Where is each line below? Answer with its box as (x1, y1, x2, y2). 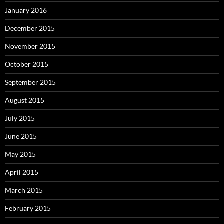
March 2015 (5, 186, 43, 195)
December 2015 (5, 24, 55, 33)
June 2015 (5, 132, 37, 141)
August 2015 (5, 96, 44, 105)
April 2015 (5, 168, 38, 177)
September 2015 (5, 78, 56, 87)
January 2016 (5, 6, 47, 15)
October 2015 (5, 60, 48, 69)
